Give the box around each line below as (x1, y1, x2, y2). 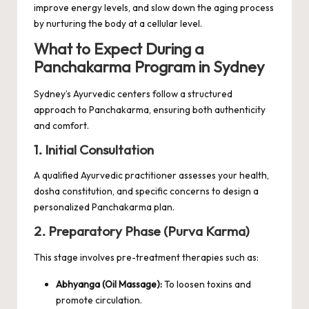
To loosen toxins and (162, 277, 251, 290)
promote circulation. (56, 293, 142, 306)
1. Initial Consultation (34, 141, 154, 158)
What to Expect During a (34, 39, 204, 59)
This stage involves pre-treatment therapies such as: (34, 250, 259, 263)
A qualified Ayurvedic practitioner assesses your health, (34, 169, 269, 182)
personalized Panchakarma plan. (34, 201, 175, 214)
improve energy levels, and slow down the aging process (34, 1, 274, 14)
